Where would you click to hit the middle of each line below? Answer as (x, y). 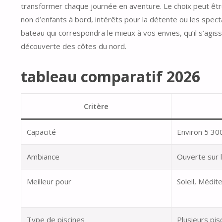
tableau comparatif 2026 (111, 77)
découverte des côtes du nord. (74, 46)
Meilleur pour (49, 182)
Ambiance (43, 157)
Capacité (42, 132)
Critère (96, 106)
